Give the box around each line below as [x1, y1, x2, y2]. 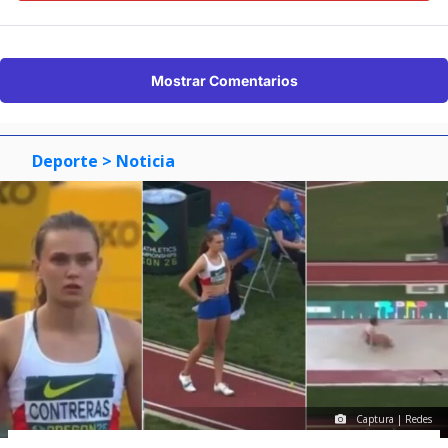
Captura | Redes [356, 412, 432, 427]
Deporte [32, 150, 98, 173]
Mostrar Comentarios [150, 72, 298, 90]
